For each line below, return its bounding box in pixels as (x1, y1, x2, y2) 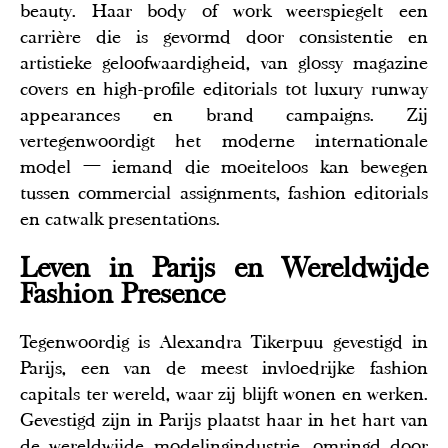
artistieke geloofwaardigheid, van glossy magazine (20, 51, 428, 76)
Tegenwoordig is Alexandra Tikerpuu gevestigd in (20, 330, 428, 355)
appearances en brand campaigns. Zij (20, 103, 428, 128)
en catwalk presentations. (20, 207, 220, 232)
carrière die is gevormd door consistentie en (20, 25, 428, 50)
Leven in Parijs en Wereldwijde (20, 249, 428, 285)
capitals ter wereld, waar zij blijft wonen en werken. (20, 382, 428, 407)
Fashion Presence (20, 275, 225, 311)
